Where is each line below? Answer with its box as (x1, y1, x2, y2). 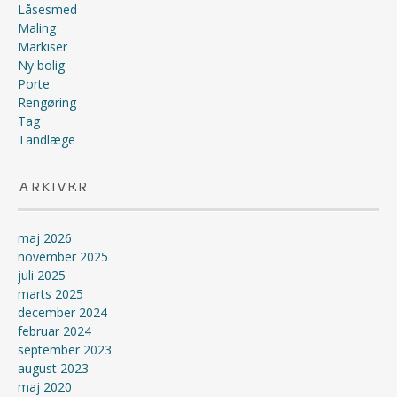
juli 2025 (18, 267, 66, 284)
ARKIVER (18, 178, 88, 197)
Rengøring (18, 94, 76, 111)
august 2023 (18, 360, 89, 377)
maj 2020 (18, 378, 72, 395)
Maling (18, 19, 56, 36)
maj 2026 (18, 230, 72, 246)
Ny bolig (18, 57, 65, 74)
